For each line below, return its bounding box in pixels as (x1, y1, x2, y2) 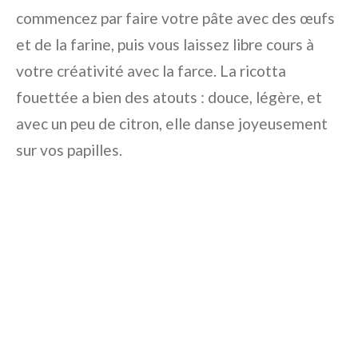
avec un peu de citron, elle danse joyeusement (16, 113, 328, 133)
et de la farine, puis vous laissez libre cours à (16, 34, 314, 54)
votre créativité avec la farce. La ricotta (16, 61, 286, 80)
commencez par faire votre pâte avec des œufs (16, 8, 335, 27)
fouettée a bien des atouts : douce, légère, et (16, 87, 322, 106)
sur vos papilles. (16, 140, 122, 159)
